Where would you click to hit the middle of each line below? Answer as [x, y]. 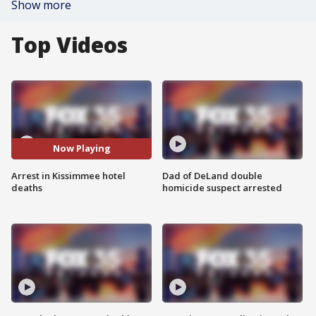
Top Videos [69, 45]
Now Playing [81, 148]
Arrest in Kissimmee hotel [68, 175]
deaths [27, 187]
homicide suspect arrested [222, 187]
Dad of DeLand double [212, 175]
